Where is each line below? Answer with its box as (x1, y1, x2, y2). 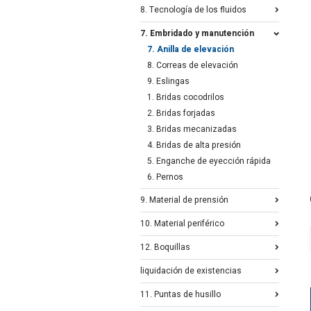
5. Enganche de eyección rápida (147, 155, 271, 167)
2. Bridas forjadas (147, 107, 215, 119)
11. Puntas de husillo (140, 288, 221, 301)
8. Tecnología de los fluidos (140, 3, 246, 16)
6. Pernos (147, 171, 183, 183)
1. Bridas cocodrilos (147, 91, 224, 103)
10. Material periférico (140, 217, 224, 230)
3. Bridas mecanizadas (147, 123, 237, 135)
